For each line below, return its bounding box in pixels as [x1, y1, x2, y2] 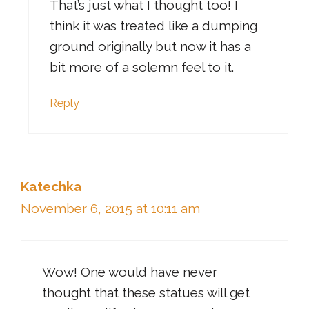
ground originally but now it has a [50, 39, 251, 54]
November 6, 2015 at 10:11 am [21, 201, 200, 217]
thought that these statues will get [42, 284, 250, 300]
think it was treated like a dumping [50, 18, 257, 34]
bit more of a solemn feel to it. [50, 59, 234, 75]
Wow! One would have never [42, 263, 217, 279]
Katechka [21, 179, 82, 195]
